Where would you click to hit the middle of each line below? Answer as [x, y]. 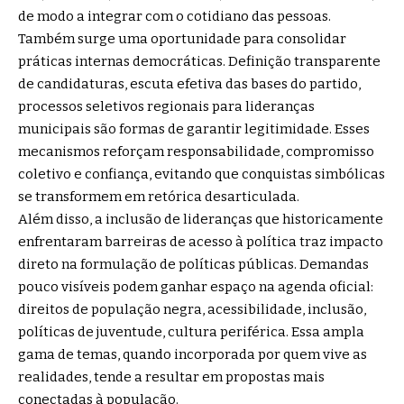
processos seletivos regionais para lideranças [166, 107]
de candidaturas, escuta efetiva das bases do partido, [189, 84]
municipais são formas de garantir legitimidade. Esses [194, 129]
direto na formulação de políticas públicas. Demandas [193, 265]
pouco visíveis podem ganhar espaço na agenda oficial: [196, 287]
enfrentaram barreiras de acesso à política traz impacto [201, 242]
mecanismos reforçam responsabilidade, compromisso [196, 152]
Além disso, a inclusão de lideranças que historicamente [201, 220]
